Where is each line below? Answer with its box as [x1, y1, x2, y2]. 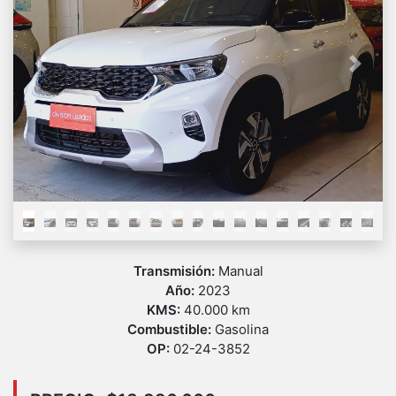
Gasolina [215, 321, 269, 339]
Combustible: [127, 321, 215, 339]
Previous [39, 64, 97, 82]
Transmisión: [133, 263, 218, 280]
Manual [217, 263, 263, 280]
